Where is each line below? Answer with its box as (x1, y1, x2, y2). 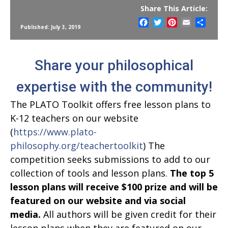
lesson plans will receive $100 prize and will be (10, 181, 218, 193)
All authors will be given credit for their (41, 208, 216, 221)
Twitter (163, 17, 191, 28)
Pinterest (177, 17, 212, 28)
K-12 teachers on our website (10, 112, 138, 125)
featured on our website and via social (10, 194, 186, 207)
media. (10, 208, 41, 221)
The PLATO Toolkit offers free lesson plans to (10, 98, 211, 111)
